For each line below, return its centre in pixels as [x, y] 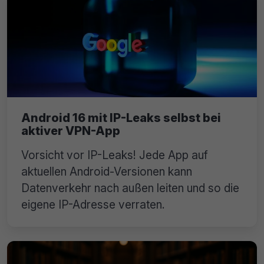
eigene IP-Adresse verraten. [93, 205]
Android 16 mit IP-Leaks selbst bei [121, 118]
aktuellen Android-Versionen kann [107, 172]
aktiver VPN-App [71, 131]
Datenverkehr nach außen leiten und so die [130, 188]
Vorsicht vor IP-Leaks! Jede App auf [115, 155]
